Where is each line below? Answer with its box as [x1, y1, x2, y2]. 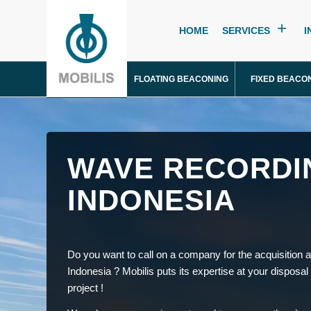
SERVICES [222, 25, 270, 36]
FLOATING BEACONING [133, 74, 228, 84]
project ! [67, 281, 103, 294]
